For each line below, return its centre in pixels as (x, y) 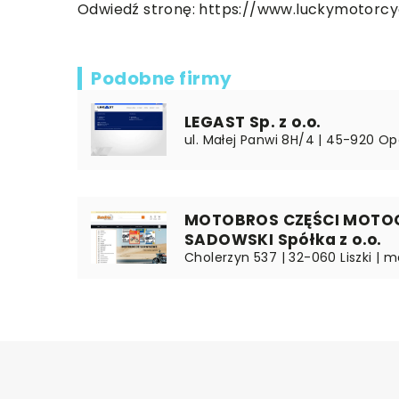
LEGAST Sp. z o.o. (253, 122)
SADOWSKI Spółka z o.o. (283, 239)
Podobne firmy (162, 78)
